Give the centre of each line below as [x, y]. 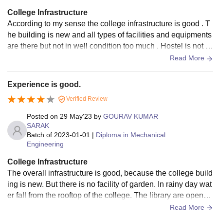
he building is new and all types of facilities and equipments [109, 35]
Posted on [43, 117]
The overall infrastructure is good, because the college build [110, 173]
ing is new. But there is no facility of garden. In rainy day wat [109, 184]
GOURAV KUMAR [131, 117]
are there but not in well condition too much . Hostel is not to [109, 46]
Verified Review [86, 99]
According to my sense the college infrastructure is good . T [109, 24]
